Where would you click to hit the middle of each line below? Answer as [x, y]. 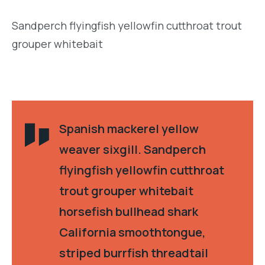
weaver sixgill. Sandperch [132, 149]
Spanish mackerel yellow [129, 128]
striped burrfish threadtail [134, 253]
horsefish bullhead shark [129, 211]
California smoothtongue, [132, 232]
